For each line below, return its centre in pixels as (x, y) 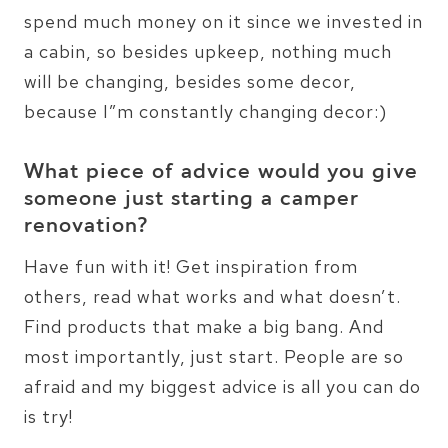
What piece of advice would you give (221, 172)
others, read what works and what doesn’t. (212, 296)
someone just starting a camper (191, 199)
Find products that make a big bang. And (204, 326)
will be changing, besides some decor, (190, 81)
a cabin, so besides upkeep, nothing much (208, 51)
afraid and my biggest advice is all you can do (222, 386)
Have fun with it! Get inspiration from (191, 266)
